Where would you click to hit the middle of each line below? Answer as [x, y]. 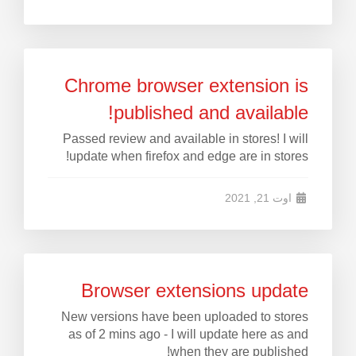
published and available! [211, 112]
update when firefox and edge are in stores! [189, 156]
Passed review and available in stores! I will [186, 139]
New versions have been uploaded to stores [185, 317]
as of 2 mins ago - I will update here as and [188, 334]
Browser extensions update [195, 290]
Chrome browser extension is [186, 85]
